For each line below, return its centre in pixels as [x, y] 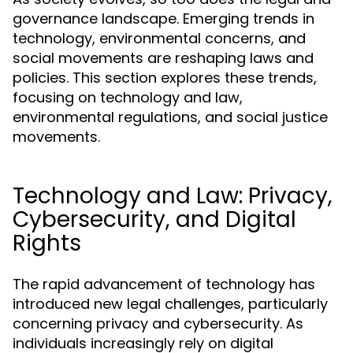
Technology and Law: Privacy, [173, 196]
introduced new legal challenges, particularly [170, 304]
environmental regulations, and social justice [170, 117]
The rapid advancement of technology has [164, 284]
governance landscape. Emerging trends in [163, 19]
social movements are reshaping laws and [163, 58]
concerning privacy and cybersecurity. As [158, 323]
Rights [47, 243]
